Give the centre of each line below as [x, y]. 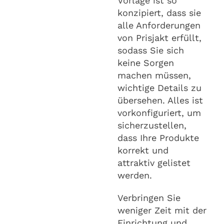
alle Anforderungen [159, 25]
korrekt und [143, 150]
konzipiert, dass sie [159, 12]
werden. [135, 175]
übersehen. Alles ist [160, 100]
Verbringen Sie [149, 197]
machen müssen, [154, 75]
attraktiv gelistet [154, 162]
